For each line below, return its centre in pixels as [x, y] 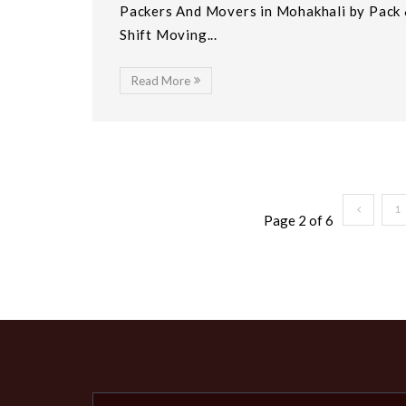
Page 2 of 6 [299, 220]
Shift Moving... [169, 34]
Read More [161, 80]
